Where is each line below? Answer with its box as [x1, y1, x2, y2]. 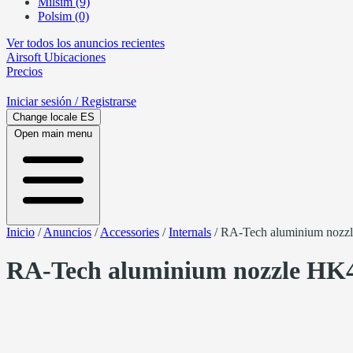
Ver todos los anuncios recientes [6, 36, 165, 50]
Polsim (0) [38, 9, 89, 23]
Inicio [6, 225, 35, 239]
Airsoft [6, 50, 41, 64]
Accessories [100, 225, 159, 239]
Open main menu [14, 128, 92, 139]
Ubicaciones [41, 50, 106, 64]
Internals [169, 225, 211, 239]
